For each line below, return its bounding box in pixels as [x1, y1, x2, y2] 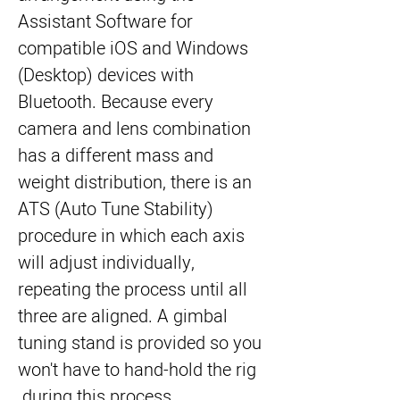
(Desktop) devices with [18, 62, 194, 88]
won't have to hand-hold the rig [18, 357, 256, 383]
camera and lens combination [18, 116, 251, 142]
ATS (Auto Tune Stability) [18, 196, 213, 222]
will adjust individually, [18, 250, 195, 276]
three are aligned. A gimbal [18, 304, 228, 329]
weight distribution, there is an [18, 170, 252, 196]
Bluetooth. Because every [18, 89, 213, 115]
